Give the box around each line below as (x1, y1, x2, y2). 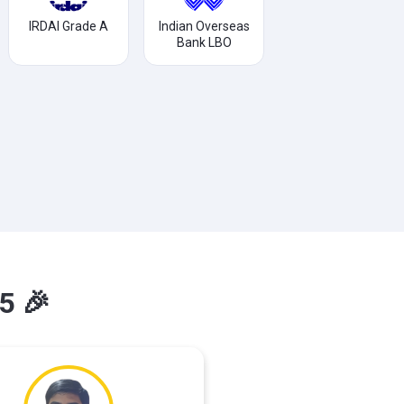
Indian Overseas (158, 19, 250, 33)
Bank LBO (176, 35, 232, 50)
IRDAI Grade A (29, 19, 108, 33)
